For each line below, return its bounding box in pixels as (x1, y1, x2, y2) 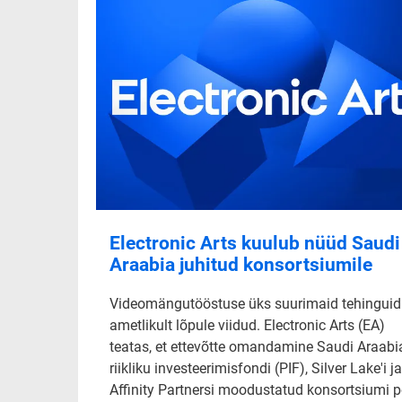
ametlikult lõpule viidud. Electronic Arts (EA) (109, 317, 385, 335)
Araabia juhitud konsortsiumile (109, 254, 372, 276)
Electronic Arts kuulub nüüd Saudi (109, 232, 400, 255)
